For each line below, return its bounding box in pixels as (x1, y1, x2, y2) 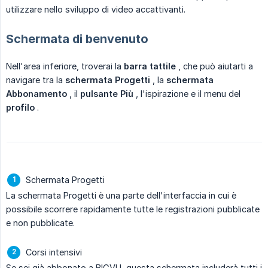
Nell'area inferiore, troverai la (6, 60, 124, 71)
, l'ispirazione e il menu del (133, 88, 240, 99)
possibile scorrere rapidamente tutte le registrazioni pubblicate (6, 203, 260, 214)
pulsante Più (80, 88, 133, 99)
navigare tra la (6, 74, 65, 85)
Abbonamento (6, 88, 67, 99)
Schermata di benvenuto (6, 31, 148, 46)
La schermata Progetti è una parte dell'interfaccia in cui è (6, 190, 236, 200)
